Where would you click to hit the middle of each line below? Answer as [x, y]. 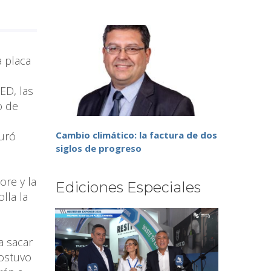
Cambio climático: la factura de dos [136, 135]
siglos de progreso [99, 149]
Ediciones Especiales [128, 188]
